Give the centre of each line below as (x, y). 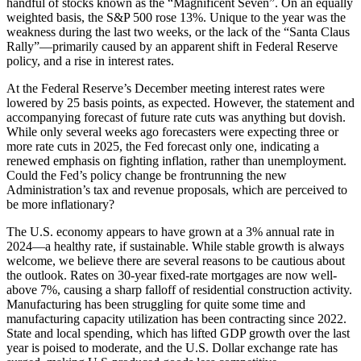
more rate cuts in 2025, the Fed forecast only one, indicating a (163, 146)
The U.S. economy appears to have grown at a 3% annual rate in (170, 231)
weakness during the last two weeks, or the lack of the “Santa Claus (178, 31)
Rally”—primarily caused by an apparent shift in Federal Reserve (172, 46)
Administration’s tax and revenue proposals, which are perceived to (177, 189)
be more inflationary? (60, 204)
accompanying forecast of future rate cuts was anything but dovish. (176, 117)
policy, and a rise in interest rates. (90, 60)
